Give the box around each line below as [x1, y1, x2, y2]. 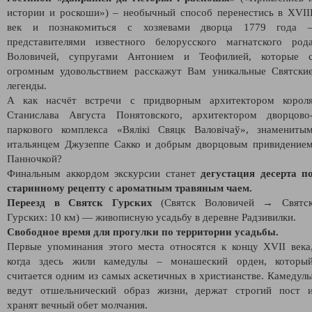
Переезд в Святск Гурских [7, 196, 153, 208]
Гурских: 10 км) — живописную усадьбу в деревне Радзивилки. [7, 211, 296, 223]
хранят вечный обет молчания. [7, 299, 148, 311]
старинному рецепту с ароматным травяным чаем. [7, 182, 252, 194]
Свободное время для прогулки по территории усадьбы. [7, 226, 279, 237]
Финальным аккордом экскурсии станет [7, 167, 201, 179]
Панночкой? [7, 153, 62, 164]
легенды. [7, 79, 47, 91]
